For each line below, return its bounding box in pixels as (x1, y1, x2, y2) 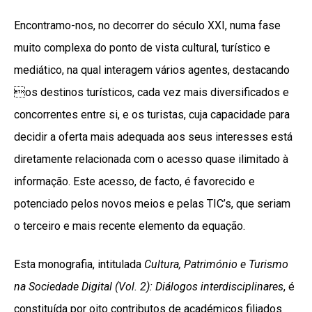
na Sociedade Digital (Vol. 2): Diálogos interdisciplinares (14, 280, 283, 294)
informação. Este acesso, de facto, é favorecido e (14, 175, 255, 189)
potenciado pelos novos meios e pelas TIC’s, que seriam (14, 197, 290, 211)
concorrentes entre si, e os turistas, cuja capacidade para (14, 108, 290, 122)
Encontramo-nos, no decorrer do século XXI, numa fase (14, 19, 281, 33)
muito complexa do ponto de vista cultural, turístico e (14, 41, 270, 55)
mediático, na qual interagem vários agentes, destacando (14, 63, 290, 77)
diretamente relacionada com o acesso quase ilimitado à (14, 153, 288, 166)
